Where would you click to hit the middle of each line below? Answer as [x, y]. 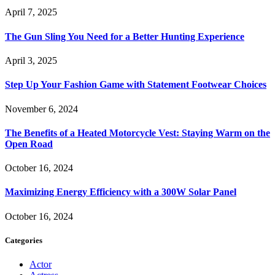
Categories [24, 240]
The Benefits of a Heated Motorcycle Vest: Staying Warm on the [137, 133]
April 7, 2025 [31, 12]
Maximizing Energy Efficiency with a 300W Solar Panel [121, 192]
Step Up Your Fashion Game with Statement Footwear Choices [136, 85]
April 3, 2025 [31, 60]
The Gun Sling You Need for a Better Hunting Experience [125, 36]
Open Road [29, 144]
